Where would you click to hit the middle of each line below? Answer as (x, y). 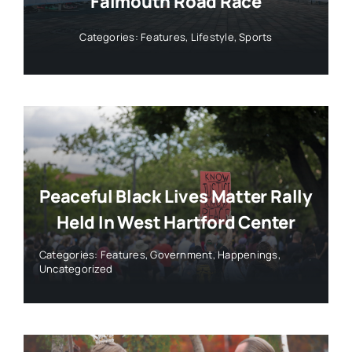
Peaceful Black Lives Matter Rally (176, 197)
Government (181, 255)
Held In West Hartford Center (176, 223)
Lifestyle (212, 37)
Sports (256, 37)
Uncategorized (76, 269)
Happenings (248, 255)
